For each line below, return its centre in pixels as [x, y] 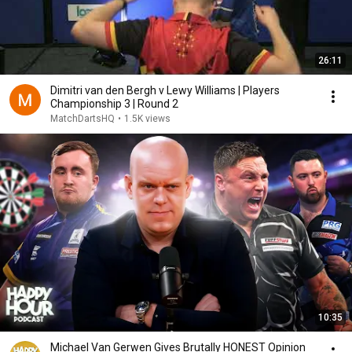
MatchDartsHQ [82, 119]
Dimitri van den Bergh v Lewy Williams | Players [165, 90]
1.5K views [147, 119]
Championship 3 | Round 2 [114, 104]
